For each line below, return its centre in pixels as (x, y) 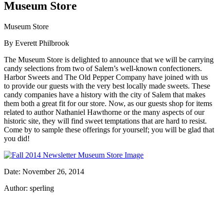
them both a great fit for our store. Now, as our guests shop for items (108, 103)
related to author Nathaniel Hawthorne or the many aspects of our (104, 112)
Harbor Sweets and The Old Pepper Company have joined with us (106, 77)
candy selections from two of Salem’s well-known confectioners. (103, 68)
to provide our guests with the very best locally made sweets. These (107, 86)
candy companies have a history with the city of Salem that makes (105, 94)
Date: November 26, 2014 (44, 171)
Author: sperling (29, 188)
